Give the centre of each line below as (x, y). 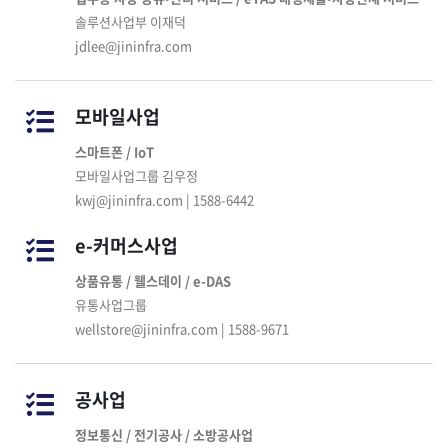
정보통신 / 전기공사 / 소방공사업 (164, 434)
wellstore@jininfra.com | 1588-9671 (182, 328)
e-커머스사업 (126, 245)
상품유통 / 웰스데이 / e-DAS (153, 280)
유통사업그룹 (111, 304)
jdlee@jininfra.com (133, 45)
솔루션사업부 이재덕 (130, 21)
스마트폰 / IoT (114, 151)
